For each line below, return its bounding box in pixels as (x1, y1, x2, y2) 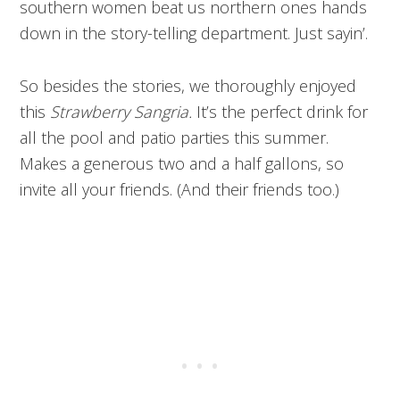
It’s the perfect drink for (196, 101, 369, 123)
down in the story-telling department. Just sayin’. (20, 22, 369, 45)
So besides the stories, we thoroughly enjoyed (20, 75, 357, 97)
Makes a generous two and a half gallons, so (20, 153, 345, 175)
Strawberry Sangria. (50, 101, 197, 123)
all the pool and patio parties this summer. (20, 127, 329, 149)
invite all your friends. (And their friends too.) (20, 179, 340, 201)
